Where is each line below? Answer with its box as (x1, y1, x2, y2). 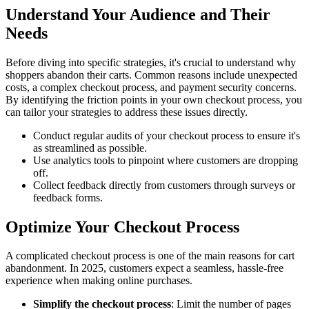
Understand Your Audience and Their (6, 5, 270, 23)
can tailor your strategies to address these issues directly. (6, 106, 248, 118)
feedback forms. (33, 191, 103, 203)
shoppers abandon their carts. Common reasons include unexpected (6, 68, 297, 81)
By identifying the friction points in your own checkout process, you (6, 93, 302, 106)
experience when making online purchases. (6, 275, 192, 287)
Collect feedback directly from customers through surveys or (33, 179, 295, 191)
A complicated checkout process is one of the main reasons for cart (6, 250, 295, 262)
